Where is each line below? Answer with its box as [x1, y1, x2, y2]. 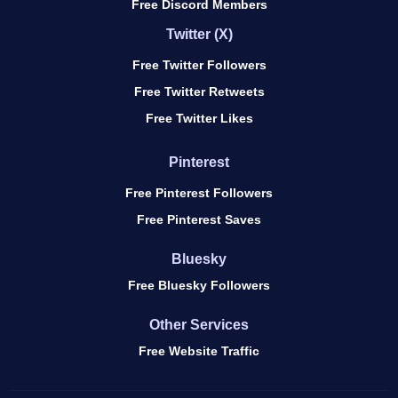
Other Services [149, 317, 249, 333]
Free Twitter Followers [131, 58, 267, 73]
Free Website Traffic [139, 344, 259, 359]
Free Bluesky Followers [128, 278, 270, 293]
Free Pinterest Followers [125, 186, 273, 201]
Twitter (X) [165, 27, 233, 43]
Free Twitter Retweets [133, 84, 265, 99]
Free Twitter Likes [145, 111, 253, 126]
